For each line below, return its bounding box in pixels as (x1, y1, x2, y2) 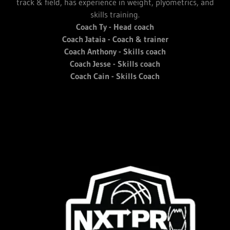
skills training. (90, 9, 140, 20)
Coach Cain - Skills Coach (70, 71, 160, 82)
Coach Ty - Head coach (76, 22, 154, 32)
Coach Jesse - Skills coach (70, 59, 160, 69)
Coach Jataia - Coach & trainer (62, 34, 168, 45)
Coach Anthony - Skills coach (64, 46, 166, 57)
